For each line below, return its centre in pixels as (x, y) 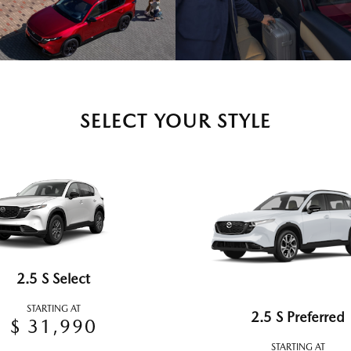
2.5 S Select (53, 278)
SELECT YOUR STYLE (175, 121)
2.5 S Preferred (298, 317)
